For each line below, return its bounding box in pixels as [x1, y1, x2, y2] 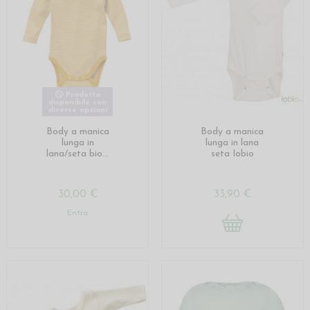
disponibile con [48, 98, 107, 107]
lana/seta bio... [46, 149, 109, 158]
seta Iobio [210, 149, 254, 158]
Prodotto [62, 91, 100, 99]
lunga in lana [206, 138, 259, 147]
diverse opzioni [48, 106, 107, 114]
